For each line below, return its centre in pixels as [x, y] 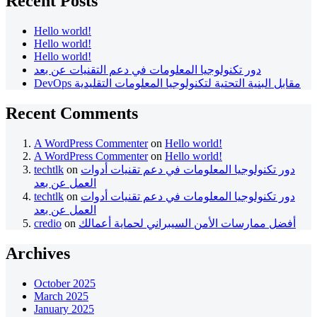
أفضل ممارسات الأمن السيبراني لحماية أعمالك [187, 223]
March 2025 [61, 296]
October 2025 [65, 283]
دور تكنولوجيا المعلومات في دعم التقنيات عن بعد [148, 70]
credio [48, 223]
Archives [38, 253]
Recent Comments [72, 114]
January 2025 [64, 309]
